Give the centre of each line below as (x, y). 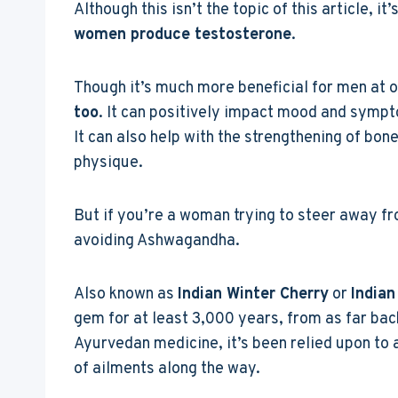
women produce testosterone (183, 35)
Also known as (126, 294)
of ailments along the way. (167, 369)
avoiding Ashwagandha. (157, 241)
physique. (108, 163)
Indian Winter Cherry (253, 294)
